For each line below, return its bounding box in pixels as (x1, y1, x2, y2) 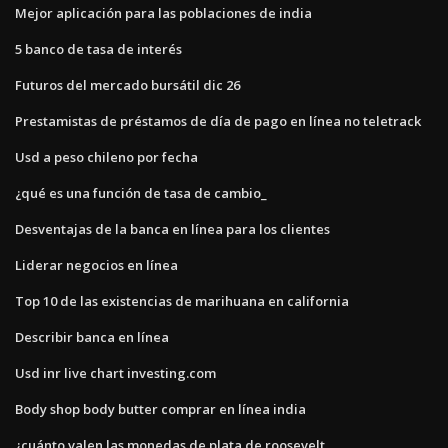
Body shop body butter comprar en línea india (15, 399, 306, 418)
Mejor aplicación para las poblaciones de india (15, 3, 312, 22)
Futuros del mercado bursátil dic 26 (15, 75, 240, 94)
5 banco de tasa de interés (15, 39, 182, 58)
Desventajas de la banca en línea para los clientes (15, 219, 330, 238)
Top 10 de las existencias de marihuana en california (15, 291, 349, 310)
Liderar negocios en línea (15, 255, 178, 274)
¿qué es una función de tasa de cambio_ (15, 183, 267, 202)
